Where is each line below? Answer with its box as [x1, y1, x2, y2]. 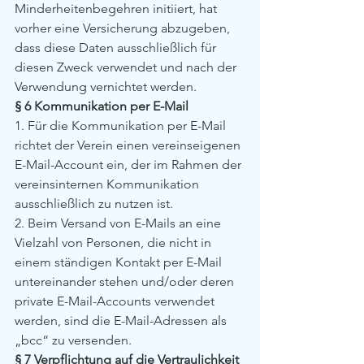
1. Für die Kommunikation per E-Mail [15, 118, 229, 133]
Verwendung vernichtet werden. [15, 79, 197, 94]
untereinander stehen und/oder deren [15, 274, 237, 289]
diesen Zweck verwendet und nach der [15, 59, 240, 75]
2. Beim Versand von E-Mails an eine [15, 215, 224, 231]
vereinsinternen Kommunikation [15, 176, 202, 192]
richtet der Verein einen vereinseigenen [15, 137, 244, 153]
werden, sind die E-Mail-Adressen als [15, 313, 230, 328]
